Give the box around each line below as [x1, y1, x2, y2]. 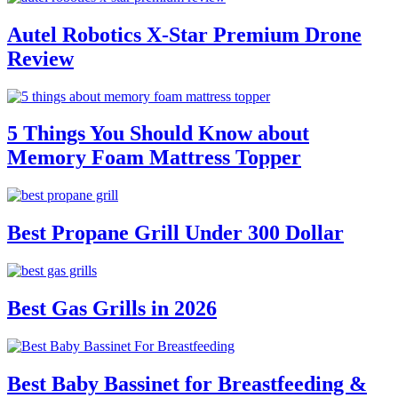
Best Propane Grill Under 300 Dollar [7, 221, 344, 245]
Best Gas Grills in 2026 [7, 297, 217, 321]
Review [7, 46, 74, 70]
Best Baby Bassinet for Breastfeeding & [7, 371, 367, 395]
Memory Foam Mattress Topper [7, 146, 301, 170]
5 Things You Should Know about [7, 122, 309, 146]
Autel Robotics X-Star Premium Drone [7, 22, 362, 46]
